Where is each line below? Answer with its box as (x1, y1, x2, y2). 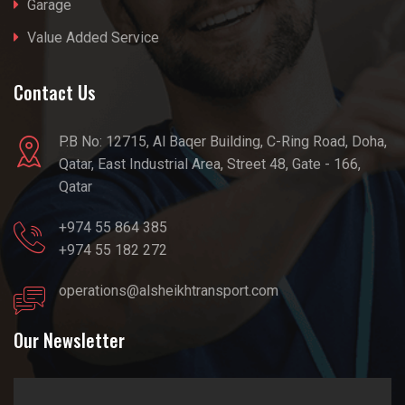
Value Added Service (27, 28, 159, 46)
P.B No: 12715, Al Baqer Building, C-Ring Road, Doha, (59, 132, 387, 150)
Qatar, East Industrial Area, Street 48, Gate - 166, (59, 155, 361, 173)
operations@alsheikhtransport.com (59, 281, 278, 299)
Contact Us (14, 78, 96, 106)
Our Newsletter (14, 325, 125, 353)
